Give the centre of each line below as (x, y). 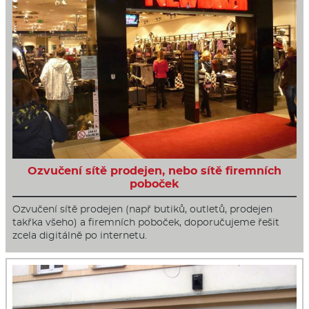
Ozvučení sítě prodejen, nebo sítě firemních (154, 171)
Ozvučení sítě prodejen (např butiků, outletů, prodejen (142, 209)
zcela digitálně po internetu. (80, 236)
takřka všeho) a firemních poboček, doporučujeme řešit (146, 222)
